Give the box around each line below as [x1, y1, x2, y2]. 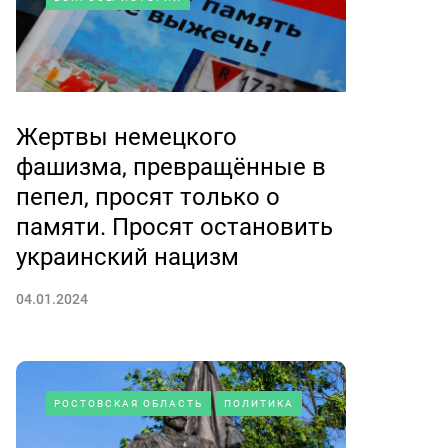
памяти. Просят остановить [16, 213, 333, 241]
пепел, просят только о [16, 183, 280, 211]
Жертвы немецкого [16, 123, 237, 151]
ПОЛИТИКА [224, 398, 294, 409]
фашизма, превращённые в [16, 153, 326, 181]
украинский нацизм [16, 243, 239, 271]
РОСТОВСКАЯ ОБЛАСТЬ [54, 398, 203, 409]
